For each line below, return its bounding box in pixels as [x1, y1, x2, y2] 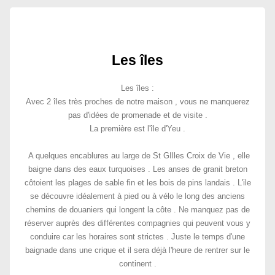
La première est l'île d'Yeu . [90, 124, 185, 133]
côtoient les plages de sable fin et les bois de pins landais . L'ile [24, 178, 251, 187]
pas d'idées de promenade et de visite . [68, 110, 207, 120]
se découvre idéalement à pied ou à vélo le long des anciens [30, 192, 245, 201]
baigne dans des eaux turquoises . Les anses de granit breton [28, 165, 247, 174]
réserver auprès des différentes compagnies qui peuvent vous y [25, 219, 250, 228]
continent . [118, 259, 157, 268]
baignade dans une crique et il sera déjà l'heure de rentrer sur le [25, 246, 250, 255]
